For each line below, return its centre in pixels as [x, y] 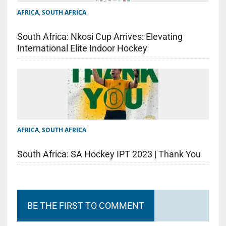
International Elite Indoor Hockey [82, 48]
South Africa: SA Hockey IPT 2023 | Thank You [109, 154]
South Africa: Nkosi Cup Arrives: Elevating [100, 37]
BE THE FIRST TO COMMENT [86, 206]
